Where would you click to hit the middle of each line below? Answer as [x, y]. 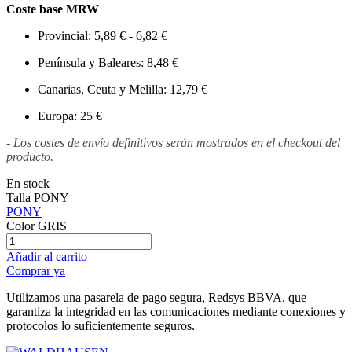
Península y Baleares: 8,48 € [108, 63]
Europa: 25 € [70, 116]
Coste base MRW [53, 9]
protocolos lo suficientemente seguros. [101, 326]
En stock [28, 184]
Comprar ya [36, 271]
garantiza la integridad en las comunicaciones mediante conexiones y [176, 312]
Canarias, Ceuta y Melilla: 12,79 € [123, 90]
